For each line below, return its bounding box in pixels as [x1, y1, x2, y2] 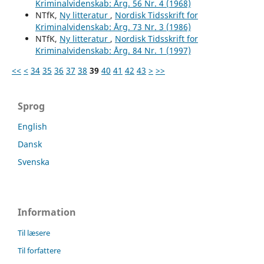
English [18, 120, 47, 132]
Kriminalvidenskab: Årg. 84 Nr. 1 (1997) [35, 44, 191, 56]
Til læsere [18, 227, 50, 238]
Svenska [18, 156, 49, 167]
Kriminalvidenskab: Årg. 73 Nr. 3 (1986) [35, 21, 191, 32]
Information [18, 205, 76, 219]
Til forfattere [18, 245, 61, 256]
